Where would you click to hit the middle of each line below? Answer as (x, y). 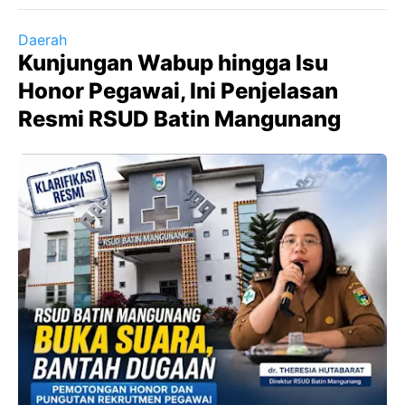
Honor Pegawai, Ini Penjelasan (178, 91)
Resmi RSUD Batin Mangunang (179, 119)
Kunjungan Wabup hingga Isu (173, 63)
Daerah (42, 40)
